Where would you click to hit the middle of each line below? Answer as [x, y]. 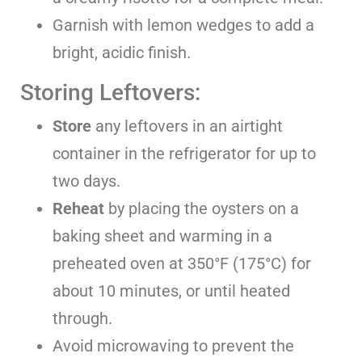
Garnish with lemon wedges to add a [183, 25]
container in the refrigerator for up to [184, 153]
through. [82, 318]
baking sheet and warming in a [162, 236]
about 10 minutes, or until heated [171, 290]
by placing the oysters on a [202, 208]
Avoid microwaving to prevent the [173, 345]
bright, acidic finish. [122, 52]
